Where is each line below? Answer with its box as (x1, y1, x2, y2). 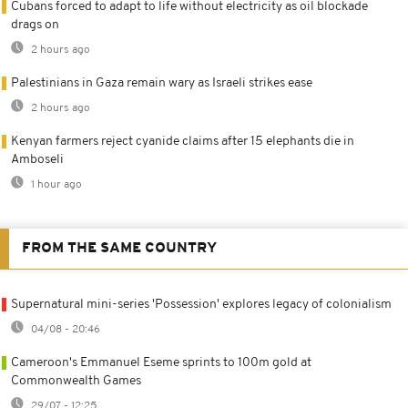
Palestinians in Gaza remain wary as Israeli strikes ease (11, 76, 312, 90)
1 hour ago (28, 178, 82, 190)
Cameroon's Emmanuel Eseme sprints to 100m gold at (11, 355, 311, 370)
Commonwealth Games (11, 373, 141, 388)
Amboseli (11, 152, 64, 167)
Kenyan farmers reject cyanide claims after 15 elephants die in (11, 134, 354, 148)
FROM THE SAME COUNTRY (22, 240, 217, 256)
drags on (11, 17, 59, 32)
